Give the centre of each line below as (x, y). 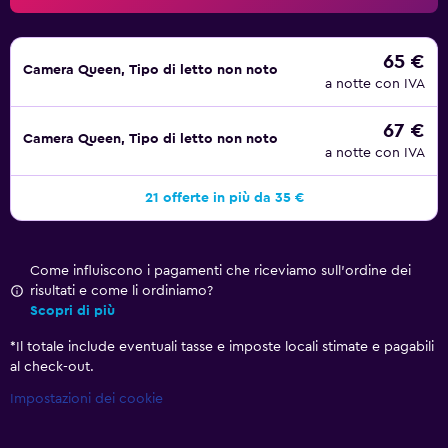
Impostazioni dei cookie (86, 399)
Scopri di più (72, 311)
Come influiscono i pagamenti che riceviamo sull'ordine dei (220, 271)
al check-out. (52, 367)
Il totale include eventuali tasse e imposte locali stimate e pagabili (225, 347)
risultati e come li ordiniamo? (121, 291)
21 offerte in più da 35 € (224, 198)
